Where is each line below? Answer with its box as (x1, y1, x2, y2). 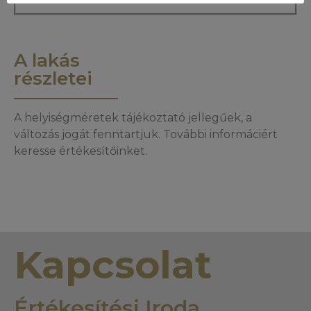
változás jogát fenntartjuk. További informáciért (14, 128, 278, 141)
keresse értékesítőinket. (14, 144, 147, 158)
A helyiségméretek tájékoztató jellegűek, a (14, 111, 252, 124)
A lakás (14, 49, 80, 72)
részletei (14, 67, 92, 90)
